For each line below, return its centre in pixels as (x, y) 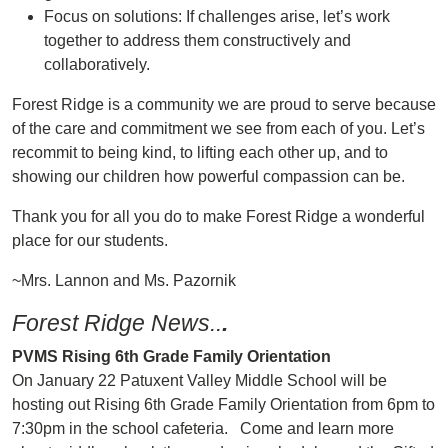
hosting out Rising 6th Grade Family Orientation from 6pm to (223, 404)
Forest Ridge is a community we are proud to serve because (224, 104)
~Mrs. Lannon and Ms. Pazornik (124, 280)
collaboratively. (97, 64)
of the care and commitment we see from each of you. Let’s (218, 128)
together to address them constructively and (197, 40)
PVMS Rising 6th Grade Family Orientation (171, 356)
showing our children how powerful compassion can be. (208, 176)
